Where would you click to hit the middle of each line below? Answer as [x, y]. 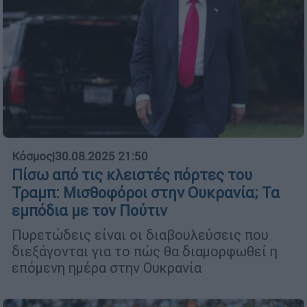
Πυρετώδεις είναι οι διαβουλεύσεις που [140, 234]
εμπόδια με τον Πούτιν [89, 210]
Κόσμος [32, 156]
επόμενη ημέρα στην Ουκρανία [107, 267]
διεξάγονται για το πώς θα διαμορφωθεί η [145, 251]
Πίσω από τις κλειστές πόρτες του [132, 175]
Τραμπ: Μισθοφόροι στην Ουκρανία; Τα [146, 193]
